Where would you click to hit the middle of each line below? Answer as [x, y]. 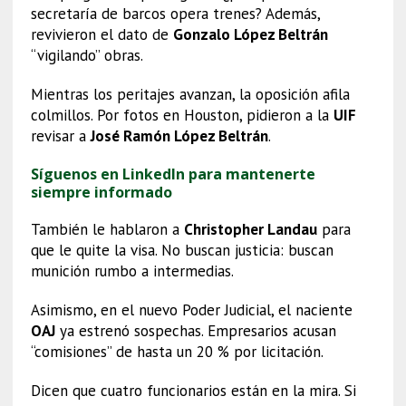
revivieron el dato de [101, 34]
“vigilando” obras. [87, 55]
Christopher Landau [250, 229]
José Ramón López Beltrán [179, 135]
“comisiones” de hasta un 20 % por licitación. [177, 351]
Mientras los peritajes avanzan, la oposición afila [190, 94]
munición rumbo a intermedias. [132, 271]
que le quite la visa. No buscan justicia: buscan [182, 250]
